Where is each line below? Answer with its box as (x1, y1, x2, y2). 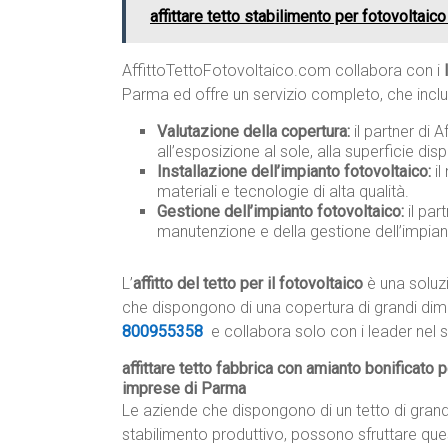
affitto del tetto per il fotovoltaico (133, 274, 363, 294)
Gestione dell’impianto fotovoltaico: (157, 202, 404, 222)
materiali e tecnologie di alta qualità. (157, 182, 409, 202)
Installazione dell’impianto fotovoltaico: (157, 162, 431, 182)
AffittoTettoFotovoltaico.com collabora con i (122, 61, 444, 81)
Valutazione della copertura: (157, 122, 350, 142)
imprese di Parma (122, 379, 246, 399)
